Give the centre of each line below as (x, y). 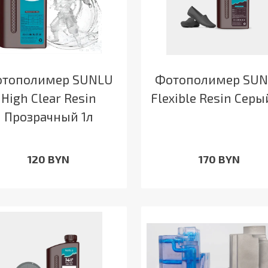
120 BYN (49, 159)
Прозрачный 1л (48, 117)
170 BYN (219, 159)
